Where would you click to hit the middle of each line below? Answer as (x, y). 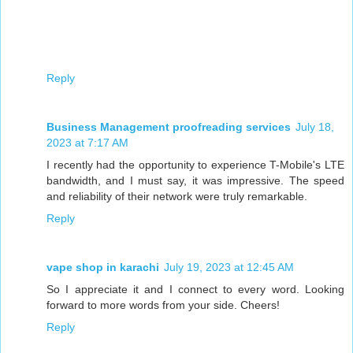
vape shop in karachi (103, 268)
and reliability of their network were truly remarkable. (177, 197)
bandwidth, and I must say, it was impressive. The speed (195, 181)
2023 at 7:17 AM (87, 143)
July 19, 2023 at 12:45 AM (229, 268)
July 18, (315, 127)
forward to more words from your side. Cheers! (163, 305)
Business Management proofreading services (169, 127)
